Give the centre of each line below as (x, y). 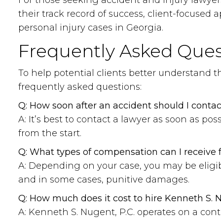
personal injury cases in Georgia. (91, 28)
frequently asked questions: (80, 87)
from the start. (50, 133)
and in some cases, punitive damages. (104, 180)
